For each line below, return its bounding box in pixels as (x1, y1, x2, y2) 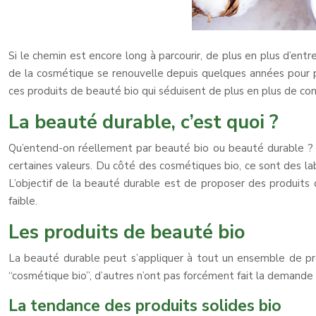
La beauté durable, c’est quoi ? (8, 109, 279, 135)
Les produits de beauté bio (8, 219, 245, 245)
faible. (8, 194, 37, 208)
